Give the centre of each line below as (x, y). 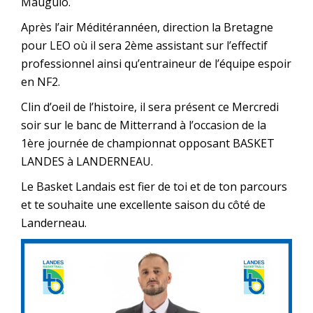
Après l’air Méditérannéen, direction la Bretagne (147, 27)
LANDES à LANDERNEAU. (87, 161)
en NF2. (41, 82)
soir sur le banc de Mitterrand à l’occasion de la (144, 125)
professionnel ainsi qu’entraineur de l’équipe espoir (156, 64)
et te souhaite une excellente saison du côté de (143, 205)
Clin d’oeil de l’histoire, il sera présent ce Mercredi (150, 107)
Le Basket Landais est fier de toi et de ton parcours (154, 187)
